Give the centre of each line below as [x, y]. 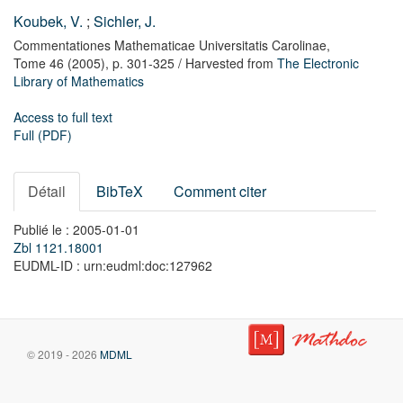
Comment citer [220, 191]
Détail [47, 191]
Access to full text [63, 117]
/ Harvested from [226, 63]
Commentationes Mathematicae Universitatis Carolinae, [172, 45]
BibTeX [120, 191]
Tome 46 [39, 63]
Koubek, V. [48, 21]
